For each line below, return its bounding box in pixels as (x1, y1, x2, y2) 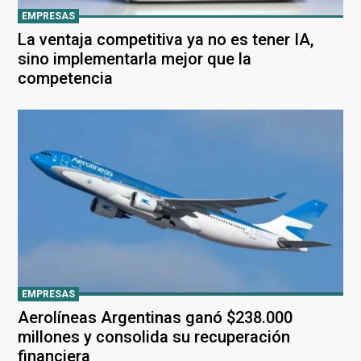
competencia (18, 68, 113, 89)
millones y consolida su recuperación (18, 326, 290, 346)
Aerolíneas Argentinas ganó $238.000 (18, 307, 293, 327)
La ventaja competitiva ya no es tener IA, (18, 30, 313, 50)
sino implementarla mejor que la (18, 49, 251, 69)
